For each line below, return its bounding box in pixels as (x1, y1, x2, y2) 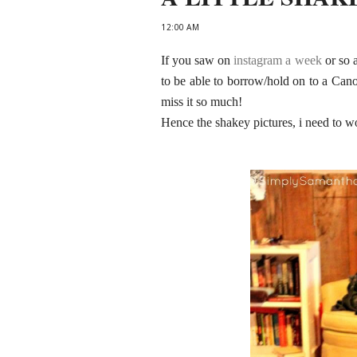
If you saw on (161, 53, 231, 67)
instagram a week (230, 53, 322, 67)
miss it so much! (161, 95, 242, 108)
